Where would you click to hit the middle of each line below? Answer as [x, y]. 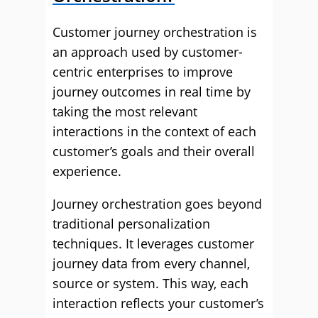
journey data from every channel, [151, 263]
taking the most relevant [125, 111]
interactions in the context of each [154, 131]
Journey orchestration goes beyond [157, 204]
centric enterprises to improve [143, 72]
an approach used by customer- [148, 52]
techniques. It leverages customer [153, 243]
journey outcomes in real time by [152, 92]
